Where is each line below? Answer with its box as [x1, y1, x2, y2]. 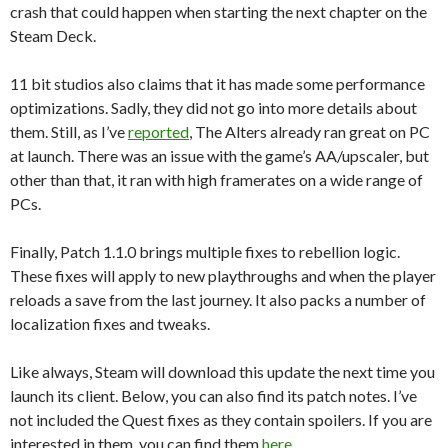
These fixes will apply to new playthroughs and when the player [10, 265, 436, 285]
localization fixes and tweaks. [10, 313, 210, 333]
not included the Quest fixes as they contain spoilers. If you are [10, 409, 432, 429]
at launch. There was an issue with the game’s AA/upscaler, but [10, 145, 429, 165]
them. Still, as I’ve [10, 121, 128, 141]
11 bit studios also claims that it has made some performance [10, 73, 425, 93]
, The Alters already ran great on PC [189, 121, 430, 141]
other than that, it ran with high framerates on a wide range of [10, 169, 423, 189]
